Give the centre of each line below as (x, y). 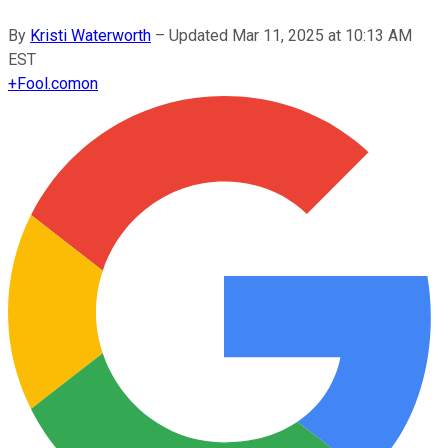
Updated (200, 35)
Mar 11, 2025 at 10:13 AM (322, 35)
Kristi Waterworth (90, 35)
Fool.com (49, 83)
